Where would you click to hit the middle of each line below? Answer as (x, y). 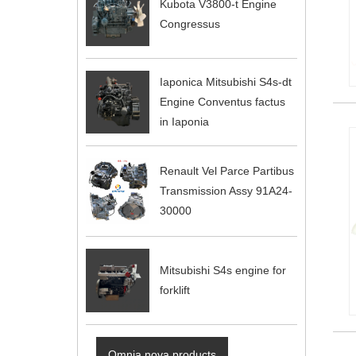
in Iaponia (184, 121)
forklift (174, 290)
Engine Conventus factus (222, 101)
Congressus (190, 23)
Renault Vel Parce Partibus (226, 171)
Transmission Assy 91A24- (226, 191)
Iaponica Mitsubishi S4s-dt (225, 81)
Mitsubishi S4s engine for (222, 270)
